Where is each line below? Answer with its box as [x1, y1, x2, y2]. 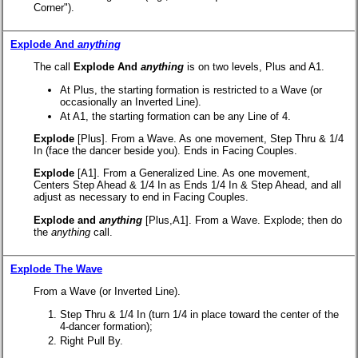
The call [34, 61, 74, 74]
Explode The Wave [10, 263, 102, 276]
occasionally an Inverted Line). [60, 95, 201, 108]
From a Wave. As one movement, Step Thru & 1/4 [111, 133, 344, 145]
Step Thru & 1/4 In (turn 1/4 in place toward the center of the [60, 308, 339, 320]
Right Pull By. [60, 334, 123, 347]
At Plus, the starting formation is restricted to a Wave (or [60, 83, 322, 96]
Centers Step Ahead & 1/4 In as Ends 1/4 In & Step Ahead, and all [34, 179, 341, 192]
